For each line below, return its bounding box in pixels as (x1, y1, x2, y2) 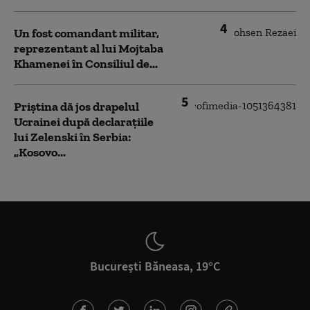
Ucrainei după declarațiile (14, 113, 154, 129)
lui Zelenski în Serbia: (14, 129, 131, 145)
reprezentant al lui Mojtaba (14, 40, 163, 56)
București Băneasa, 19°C (90, 257, 220, 274)
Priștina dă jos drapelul (14, 98, 139, 114)
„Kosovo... (14, 144, 66, 160)
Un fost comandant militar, (14, 25, 159, 41)
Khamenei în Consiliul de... (14, 55, 158, 71)
